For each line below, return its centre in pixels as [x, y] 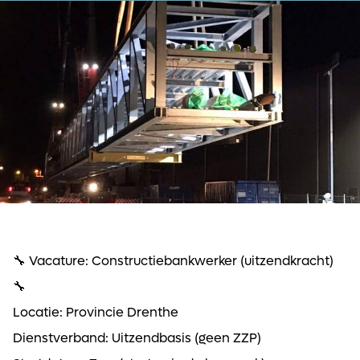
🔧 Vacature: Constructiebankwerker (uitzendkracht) [173, 260]
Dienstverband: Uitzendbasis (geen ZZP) [137, 337]
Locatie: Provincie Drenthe [96, 312]
